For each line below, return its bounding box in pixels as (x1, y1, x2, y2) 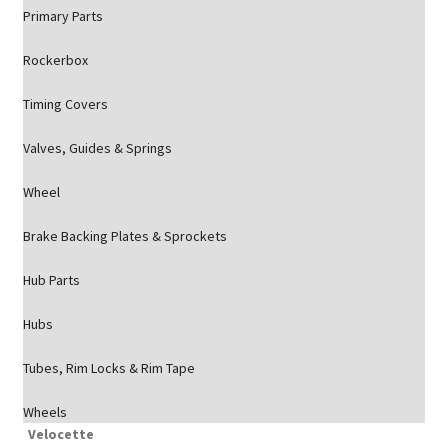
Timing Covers (22, 95, 108, 113)
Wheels (22, 403, 67, 421)
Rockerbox (22, 51, 88, 69)
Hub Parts (22, 271, 80, 289)
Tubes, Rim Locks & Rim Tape (22, 359, 195, 377)
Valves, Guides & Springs (22, 139, 172, 157)
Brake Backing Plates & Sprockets (22, 227, 227, 245)
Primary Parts (22, 7, 103, 25)
